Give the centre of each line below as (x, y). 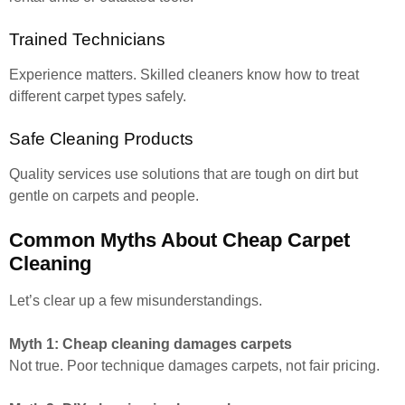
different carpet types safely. (98, 96)
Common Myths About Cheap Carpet (179, 240)
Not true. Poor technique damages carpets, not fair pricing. (194, 366)
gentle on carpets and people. (104, 196)
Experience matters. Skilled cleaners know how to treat (184, 75)
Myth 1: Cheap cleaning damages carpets (151, 344)
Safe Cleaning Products (101, 139)
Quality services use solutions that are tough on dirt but (184, 174)
